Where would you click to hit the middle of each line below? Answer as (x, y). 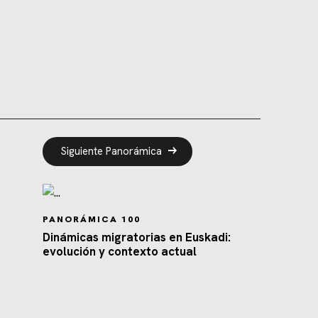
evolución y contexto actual (119, 251)
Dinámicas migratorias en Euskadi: (136, 237)
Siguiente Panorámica (111, 152)
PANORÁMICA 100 (91, 219)
